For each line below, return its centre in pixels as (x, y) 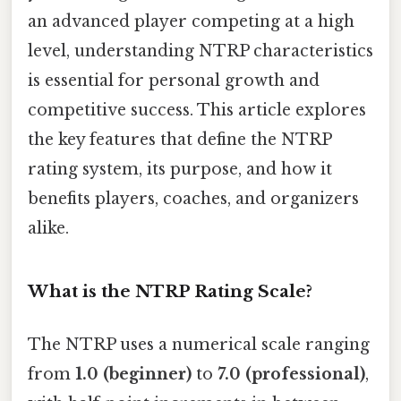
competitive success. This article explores (197, 111)
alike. (48, 229)
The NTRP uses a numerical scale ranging (199, 345)
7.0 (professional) (291, 375)
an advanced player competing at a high (191, 22)
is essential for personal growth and (174, 81)
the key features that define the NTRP (179, 140)
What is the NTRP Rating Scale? (170, 291)
